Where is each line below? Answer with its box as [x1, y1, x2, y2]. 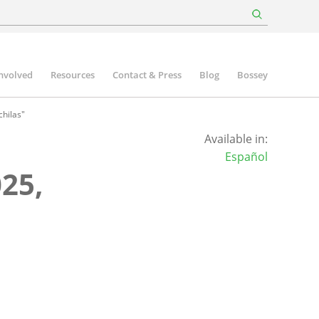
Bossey [237, 68, 268, 81]
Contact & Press [113, 68, 182, 81]
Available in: [204, 131, 268, 147]
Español [224, 149, 268, 164]
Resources [51, 68, 95, 81]
